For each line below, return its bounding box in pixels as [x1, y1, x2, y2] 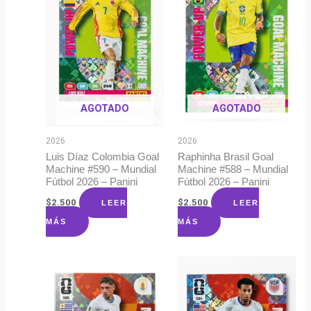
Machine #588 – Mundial [177, 163, 288, 175]
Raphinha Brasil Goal [177, 151, 274, 162]
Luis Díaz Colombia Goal [46, 151, 160, 162]
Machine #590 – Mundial [46, 163, 157, 175]
